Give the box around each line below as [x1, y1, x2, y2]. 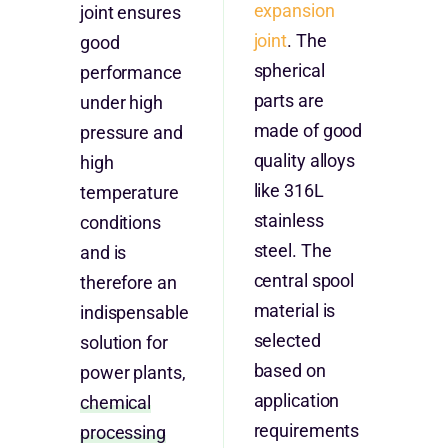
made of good [253, 120, 363, 142]
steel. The [253, 240, 332, 262]
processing [79, 422, 166, 444]
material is [253, 300, 336, 322]
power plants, [79, 362, 190, 384]
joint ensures [79, 2, 181, 24]
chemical [79, 392, 152, 414]
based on [253, 360, 326, 382]
